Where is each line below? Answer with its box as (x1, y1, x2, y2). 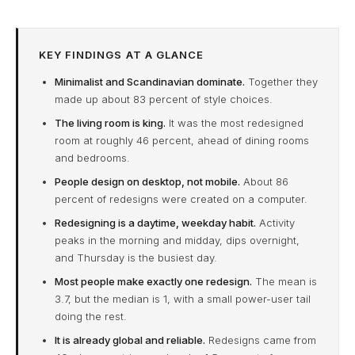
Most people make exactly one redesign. (55, 274, 252, 288)
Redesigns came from (205, 333, 316, 346)
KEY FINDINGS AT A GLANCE (39, 48, 204, 61)
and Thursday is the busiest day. (55, 250, 217, 264)
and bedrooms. (55, 151, 130, 164)
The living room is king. (55, 116, 166, 129)
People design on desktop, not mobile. (55, 174, 240, 188)
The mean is (252, 274, 317, 288)
